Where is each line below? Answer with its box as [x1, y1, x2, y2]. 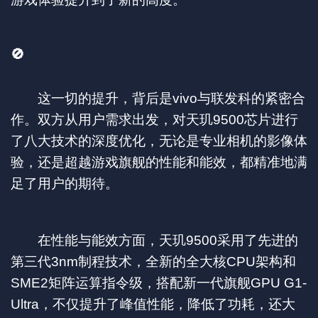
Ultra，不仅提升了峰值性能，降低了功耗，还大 [11, 296, 295, 312]
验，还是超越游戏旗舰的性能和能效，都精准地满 [11, 154, 307, 170]
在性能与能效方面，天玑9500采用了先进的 [11, 232, 298, 248]
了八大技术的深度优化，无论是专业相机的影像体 [11, 133, 307, 148]
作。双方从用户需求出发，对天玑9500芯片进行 [11, 111, 298, 127]
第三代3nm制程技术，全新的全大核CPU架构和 [11, 253, 296, 269]
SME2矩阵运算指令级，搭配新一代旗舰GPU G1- [11, 275, 307, 290]
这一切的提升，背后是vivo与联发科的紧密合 [11, 90, 305, 106]
